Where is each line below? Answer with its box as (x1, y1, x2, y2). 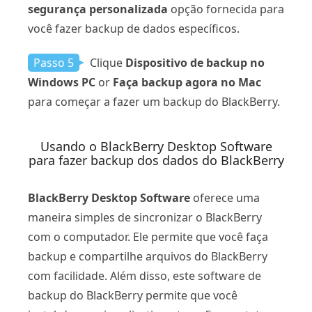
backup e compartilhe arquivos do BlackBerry (28, 249, 267, 265)
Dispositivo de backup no (123, 55, 265, 71)
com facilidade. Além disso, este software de (28, 268, 261, 284)
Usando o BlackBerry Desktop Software (40, 138, 272, 155)
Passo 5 (33, 55, 74, 71)
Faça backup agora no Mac (113, 75, 261, 91)
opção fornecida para (168, 1, 284, 17)
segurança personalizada (28, 1, 168, 17)
